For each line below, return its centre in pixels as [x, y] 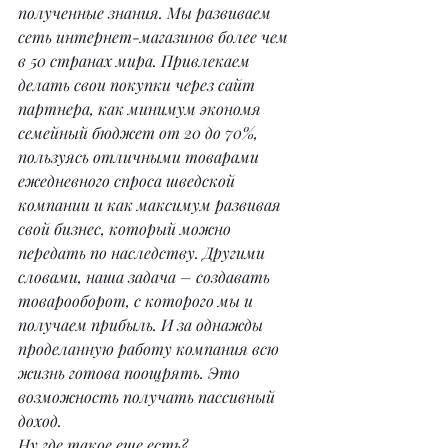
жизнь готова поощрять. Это [131, 373]
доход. [42, 421]
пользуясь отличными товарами [140, 157]
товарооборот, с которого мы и [137, 301]
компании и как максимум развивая [151, 205]
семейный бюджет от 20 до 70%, [140, 133]
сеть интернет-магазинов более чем [155, 37]
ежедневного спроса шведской [128, 181]
